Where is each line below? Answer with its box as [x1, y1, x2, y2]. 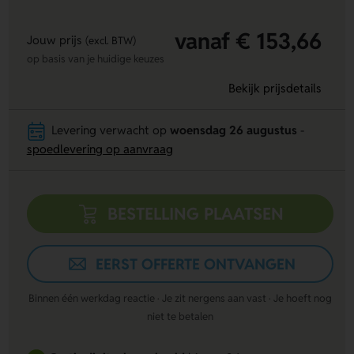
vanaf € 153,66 [174, 26, 322, 55]
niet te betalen [146, 309, 213, 323]
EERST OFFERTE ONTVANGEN [96, 254, 296, 274]
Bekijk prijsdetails [228, 81, 322, 96]
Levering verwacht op [51, 122, 171, 138]
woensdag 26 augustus [170, 122, 298, 138]
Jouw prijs [26, 32, 85, 48]
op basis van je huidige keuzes [26, 52, 164, 66]
